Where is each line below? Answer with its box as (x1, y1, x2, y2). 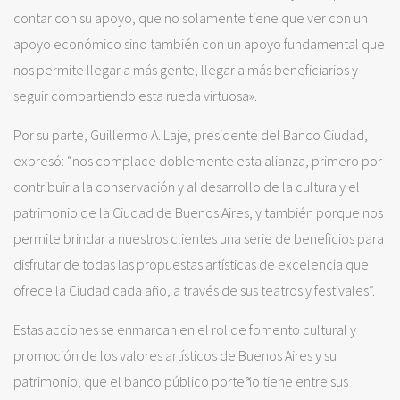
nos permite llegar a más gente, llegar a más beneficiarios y (13, 61, 358, 79)
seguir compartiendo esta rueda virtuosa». (13, 87, 257, 105)
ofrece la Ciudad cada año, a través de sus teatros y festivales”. (13, 281, 375, 300)
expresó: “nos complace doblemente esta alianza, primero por (13, 152, 382, 171)
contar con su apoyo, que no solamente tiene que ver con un (13, 9, 368, 28)
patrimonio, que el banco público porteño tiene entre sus (13, 372, 348, 391)
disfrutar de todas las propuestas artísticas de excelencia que (13, 255, 369, 274)
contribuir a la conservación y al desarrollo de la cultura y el (13, 178, 360, 196)
